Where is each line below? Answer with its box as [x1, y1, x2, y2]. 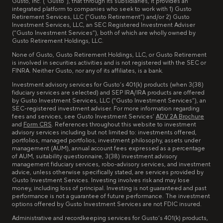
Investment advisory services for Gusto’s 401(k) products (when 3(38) [12, 81, 204, 89]
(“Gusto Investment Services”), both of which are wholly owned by [12, 29, 196, 37]
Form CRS [23, 121, 52, 129]
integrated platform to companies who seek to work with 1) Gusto [12, 5, 192, 13]
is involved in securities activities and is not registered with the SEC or [12, 59, 206, 67]
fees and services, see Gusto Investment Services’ [12, 113, 156, 121]
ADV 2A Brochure [156, 113, 204, 121]
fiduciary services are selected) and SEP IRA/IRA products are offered [12, 89, 205, 97]
